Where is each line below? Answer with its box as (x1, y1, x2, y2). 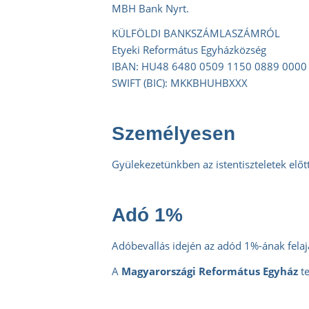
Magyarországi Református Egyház (121, 263, 298, 278)
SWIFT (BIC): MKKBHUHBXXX (112, 76, 248, 90)
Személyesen (112, 123, 235, 145)
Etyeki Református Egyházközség (112, 43, 266, 57)
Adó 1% (112, 204, 183, 226)
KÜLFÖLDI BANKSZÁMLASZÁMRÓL (112, 26, 280, 41)
